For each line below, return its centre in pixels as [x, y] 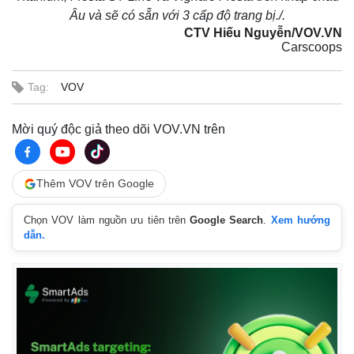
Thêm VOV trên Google [95, 183]
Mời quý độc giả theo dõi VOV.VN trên [119, 129]
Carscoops [312, 47]
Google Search [227, 220]
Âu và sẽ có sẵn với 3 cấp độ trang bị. [174, 15]
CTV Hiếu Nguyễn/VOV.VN [263, 33]
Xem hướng [301, 220]
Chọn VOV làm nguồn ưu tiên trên [107, 220]
